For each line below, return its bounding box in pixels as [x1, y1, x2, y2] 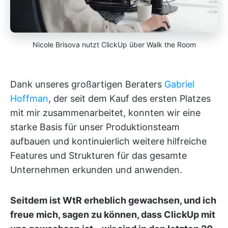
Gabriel [164, 78, 194, 90]
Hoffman [10, 93, 48, 104]
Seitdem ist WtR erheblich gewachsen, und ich [10, 194, 216, 206]
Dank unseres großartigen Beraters [10, 78, 164, 90]
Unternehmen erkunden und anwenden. [10, 164, 182, 175]
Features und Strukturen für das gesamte [10, 150, 187, 161]
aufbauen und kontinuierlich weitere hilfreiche [10, 135, 207, 147]
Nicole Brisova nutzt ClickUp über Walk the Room [32, 40, 196, 49]
